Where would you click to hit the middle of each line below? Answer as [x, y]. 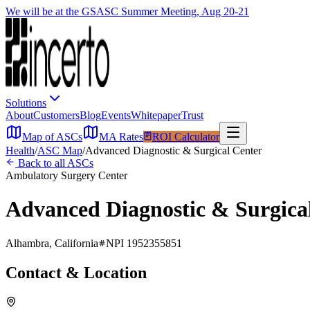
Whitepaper [156, 115]
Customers [56, 115]
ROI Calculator [186, 137]
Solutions [26, 103]
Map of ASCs [52, 137]
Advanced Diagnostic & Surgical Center [173, 151]
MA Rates [121, 137]
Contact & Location [76, 272]
